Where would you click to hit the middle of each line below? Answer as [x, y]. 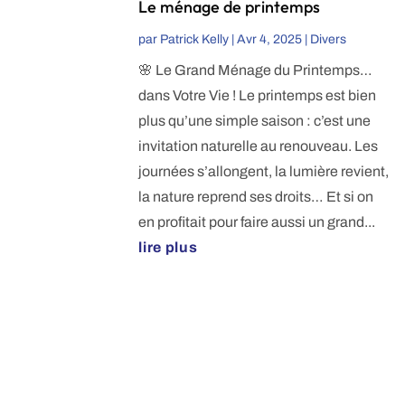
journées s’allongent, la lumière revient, [264, 172]
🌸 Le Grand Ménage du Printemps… [256, 71]
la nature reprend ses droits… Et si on [256, 197]
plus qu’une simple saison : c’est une [255, 121]
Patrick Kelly [195, 40]
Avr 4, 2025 [270, 40]
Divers [329, 40]
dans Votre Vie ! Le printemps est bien [258, 96]
